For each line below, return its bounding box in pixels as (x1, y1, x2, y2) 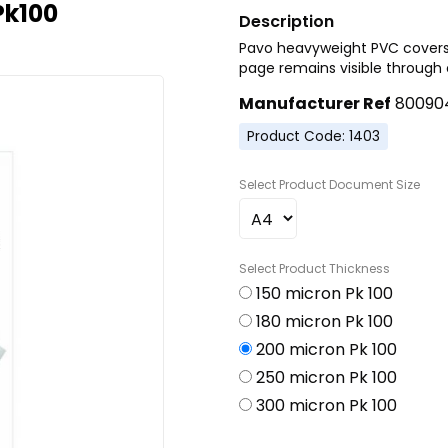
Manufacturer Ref (239, 92, 391, 116)
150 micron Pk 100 (256, 282, 393, 306)
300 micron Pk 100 (256, 394, 397, 418)
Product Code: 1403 (247, 127, 381, 147)
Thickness (329, 260, 390, 278)
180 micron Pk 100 (256, 310, 393, 334)
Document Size (329, 176, 420, 194)
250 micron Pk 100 (256, 366, 397, 390)
